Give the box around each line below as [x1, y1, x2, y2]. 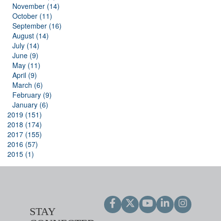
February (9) [12, 90, 52, 100]
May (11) [12, 60, 40, 71]
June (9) [12, 50, 38, 61]
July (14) [12, 40, 39, 51]
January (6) [12, 100, 48, 110]
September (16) [12, 21, 62, 31]
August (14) [12, 31, 49, 41]
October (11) [12, 11, 52, 21]
